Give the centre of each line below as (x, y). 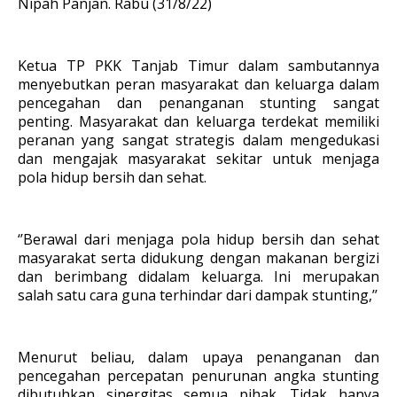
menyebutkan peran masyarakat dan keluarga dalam (198, 84)
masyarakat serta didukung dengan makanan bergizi (198, 258)
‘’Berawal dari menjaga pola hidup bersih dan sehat (198, 239)
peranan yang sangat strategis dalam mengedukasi (198, 140)
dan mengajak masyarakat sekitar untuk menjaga (198, 159)
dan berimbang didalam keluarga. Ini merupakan (198, 276)
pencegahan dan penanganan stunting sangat (198, 103)
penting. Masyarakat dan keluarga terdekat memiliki (198, 121)
